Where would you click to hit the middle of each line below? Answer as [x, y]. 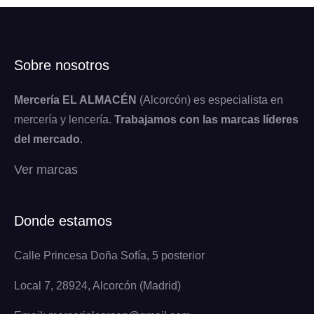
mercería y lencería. [64, 119]
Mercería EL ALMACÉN [75, 100]
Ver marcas [46, 169]
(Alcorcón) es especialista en [210, 100]
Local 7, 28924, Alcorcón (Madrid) [97, 285]
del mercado [47, 139]
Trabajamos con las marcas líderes [206, 119]
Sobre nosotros [62, 65]
